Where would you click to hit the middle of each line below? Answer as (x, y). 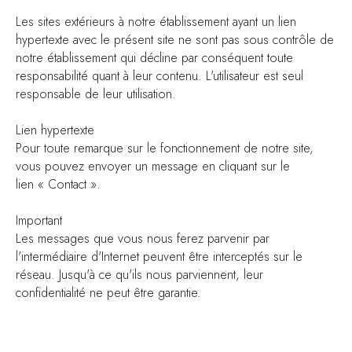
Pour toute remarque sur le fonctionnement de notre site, (165, 148)
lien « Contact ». (58, 184)
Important (39, 220)
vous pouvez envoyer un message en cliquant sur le (153, 166)
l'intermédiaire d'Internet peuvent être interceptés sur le (159, 257)
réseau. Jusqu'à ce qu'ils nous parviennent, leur (139, 275)
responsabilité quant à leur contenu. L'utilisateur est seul (159, 76)
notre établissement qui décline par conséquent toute (154, 58)
